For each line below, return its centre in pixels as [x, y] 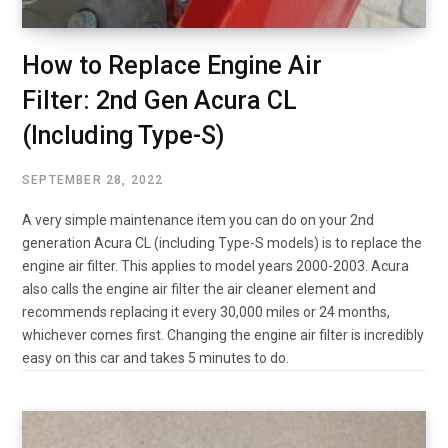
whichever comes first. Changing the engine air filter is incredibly [223, 335]
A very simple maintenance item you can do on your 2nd [198, 220]
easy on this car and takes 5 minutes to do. [155, 358]
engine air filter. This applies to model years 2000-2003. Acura [215, 266]
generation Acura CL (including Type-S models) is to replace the [222, 243]
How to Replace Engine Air [172, 66]
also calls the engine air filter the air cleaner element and [199, 289]
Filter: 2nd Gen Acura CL [159, 101]
